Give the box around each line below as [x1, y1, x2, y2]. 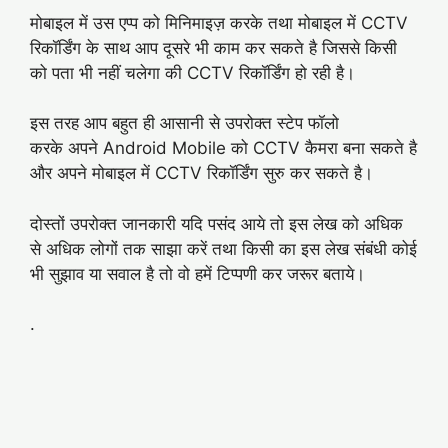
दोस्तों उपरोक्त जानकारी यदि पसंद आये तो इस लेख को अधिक [30, 213, 403, 234]
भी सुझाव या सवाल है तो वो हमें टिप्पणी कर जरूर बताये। [30, 263, 365, 284]
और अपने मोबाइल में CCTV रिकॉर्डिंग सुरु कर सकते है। [30, 163, 373, 183]
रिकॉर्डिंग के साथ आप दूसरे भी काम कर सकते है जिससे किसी [30, 37, 397, 58]
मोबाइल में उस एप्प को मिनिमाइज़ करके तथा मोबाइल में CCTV [30, 12, 408, 33]
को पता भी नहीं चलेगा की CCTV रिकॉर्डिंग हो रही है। [30, 62, 355, 83]
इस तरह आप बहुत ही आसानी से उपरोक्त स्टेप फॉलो [30, 113, 339, 133]
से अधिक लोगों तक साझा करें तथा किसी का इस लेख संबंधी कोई [30, 238, 417, 259]
